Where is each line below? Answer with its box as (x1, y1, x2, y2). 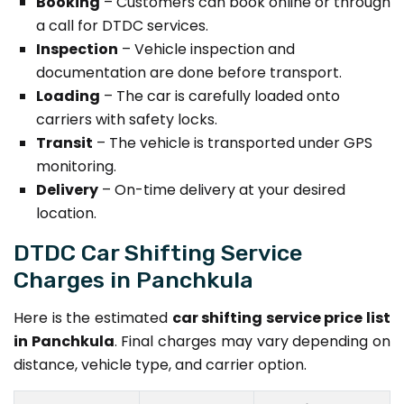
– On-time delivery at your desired (98, 179, 345, 200)
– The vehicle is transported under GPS (93, 132, 372, 153)
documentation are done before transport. (36, 61, 342, 83)
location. (36, 202, 96, 224)
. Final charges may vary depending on (114, 330, 391, 352)
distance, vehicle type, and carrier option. (14, 353, 307, 375)
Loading (36, 85, 100, 106)
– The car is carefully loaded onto (100, 85, 340, 106)
